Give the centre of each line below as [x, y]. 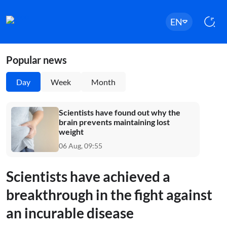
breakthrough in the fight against [109, 195]
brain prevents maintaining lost [114, 122]
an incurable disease [70, 213]
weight [71, 131]
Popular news [36, 60]
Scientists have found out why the [120, 112]
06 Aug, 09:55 [81, 146]
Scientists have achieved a [88, 176]
